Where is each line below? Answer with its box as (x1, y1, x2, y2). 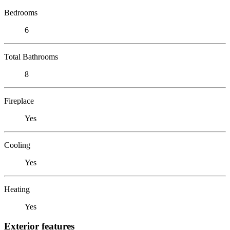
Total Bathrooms (4, 52, 58, 61)
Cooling (4, 140, 30, 149)
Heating (4, 184, 30, 194)
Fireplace (4, 96, 34, 105)
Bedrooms (4, 8, 37, 17)
